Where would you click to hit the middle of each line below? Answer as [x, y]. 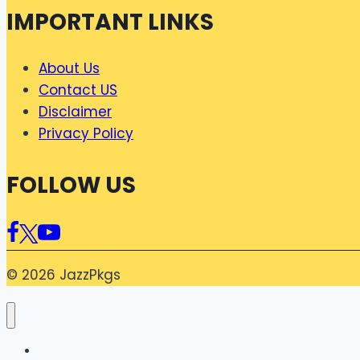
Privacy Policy [86, 133]
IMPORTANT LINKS [110, 22]
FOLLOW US [71, 185]
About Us [69, 68]
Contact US [78, 90]
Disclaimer [75, 111]
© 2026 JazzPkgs [63, 275]
